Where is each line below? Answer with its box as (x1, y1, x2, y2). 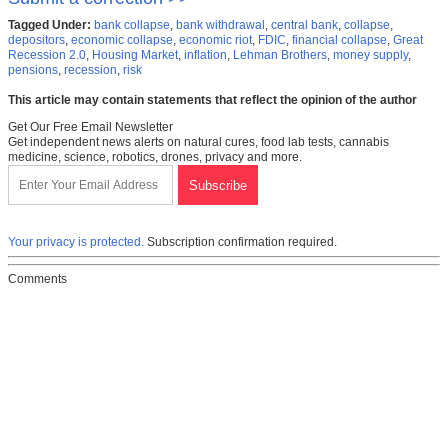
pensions (8, 63, 58, 78)
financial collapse (292, 33, 387, 48)
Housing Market (92, 48, 178, 63)
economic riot (179, 33, 252, 48)
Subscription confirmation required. (144, 235, 337, 250)
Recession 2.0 (8, 48, 86, 63)
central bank (271, 18, 338, 33)
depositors (8, 33, 65, 48)
